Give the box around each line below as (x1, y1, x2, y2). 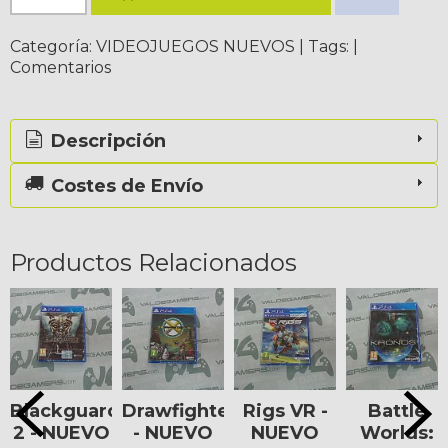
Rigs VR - (242, 399, 290, 422)
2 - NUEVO (12, 421, 110, 444)
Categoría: (10, 36, 96, 56)
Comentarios (10, 57, 111, 77)
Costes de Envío (46, 174, 204, 197)
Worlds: (360, 421, 434, 444)
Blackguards (10, 399, 130, 422)
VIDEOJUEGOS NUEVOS (96, 36, 295, 56)
